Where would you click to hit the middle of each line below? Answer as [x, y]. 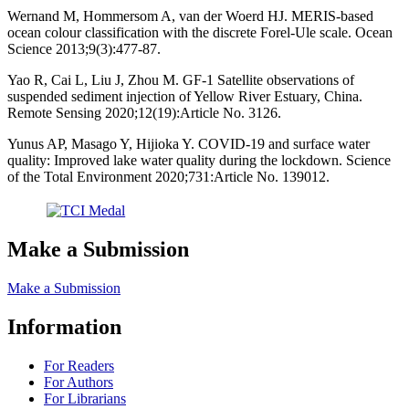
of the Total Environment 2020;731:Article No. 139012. [168, 176]
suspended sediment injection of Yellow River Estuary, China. [185, 96]
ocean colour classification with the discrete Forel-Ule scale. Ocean [200, 32]
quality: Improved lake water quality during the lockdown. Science [199, 160]
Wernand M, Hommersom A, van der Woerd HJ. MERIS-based [190, 16]
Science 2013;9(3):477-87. [84, 48]
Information [64, 326]
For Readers [79, 365]
